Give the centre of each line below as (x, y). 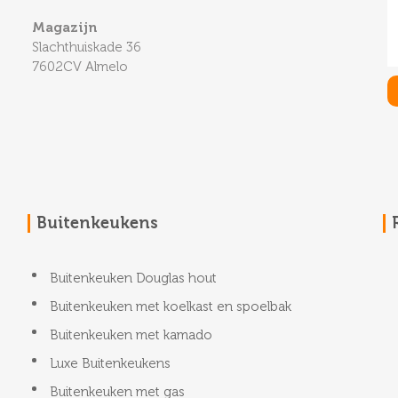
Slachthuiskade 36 (87, 47)
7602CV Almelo (80, 67)
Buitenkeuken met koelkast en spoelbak (171, 306)
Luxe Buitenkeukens (110, 363)
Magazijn (64, 28)
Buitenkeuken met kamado (131, 335)
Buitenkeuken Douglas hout (133, 278)
